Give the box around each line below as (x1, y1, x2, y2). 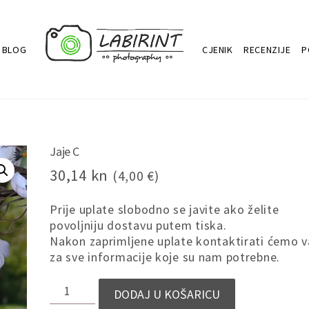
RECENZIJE (243, 43, 291, 56)
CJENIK (202, 43, 233, 56)
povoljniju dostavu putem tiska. (50, 217, 227, 233)
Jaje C (50, 143, 80, 159)
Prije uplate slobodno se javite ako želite (50, 201, 279, 217)
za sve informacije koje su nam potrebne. (50, 248, 281, 265)
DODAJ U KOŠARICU (114, 286, 221, 303)
